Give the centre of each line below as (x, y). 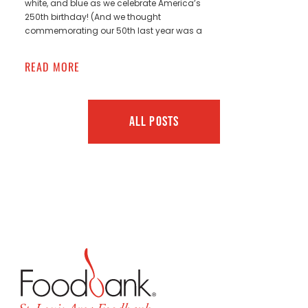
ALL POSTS (154, 121)
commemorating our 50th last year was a (113, 30)
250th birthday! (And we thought (92, 16)
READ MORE (52, 66)
